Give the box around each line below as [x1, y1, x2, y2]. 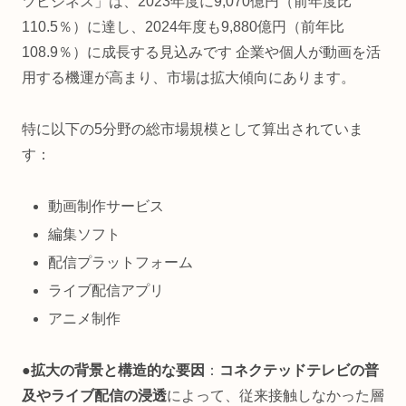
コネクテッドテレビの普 [219, 362, 379, 379]
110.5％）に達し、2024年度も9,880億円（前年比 [22, 19, 344, 35]
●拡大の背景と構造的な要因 [22, 362, 205, 379]
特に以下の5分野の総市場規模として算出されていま [22, 121, 363, 137]
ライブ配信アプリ [48, 283, 165, 299]
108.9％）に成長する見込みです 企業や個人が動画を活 [22, 44, 381, 61]
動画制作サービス [48, 198, 165, 214]
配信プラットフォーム [48, 255, 194, 271]
